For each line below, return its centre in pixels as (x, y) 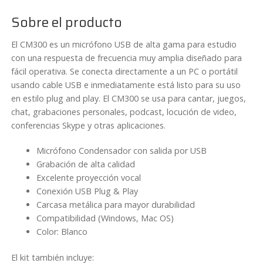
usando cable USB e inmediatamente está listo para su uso (126, 85)
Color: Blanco (62, 232)
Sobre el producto (67, 22)
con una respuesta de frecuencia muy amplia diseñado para (127, 58)
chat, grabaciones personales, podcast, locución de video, (124, 112)
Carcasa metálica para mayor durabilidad (116, 205)
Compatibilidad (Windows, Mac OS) (105, 218)
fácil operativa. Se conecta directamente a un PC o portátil (125, 72)
